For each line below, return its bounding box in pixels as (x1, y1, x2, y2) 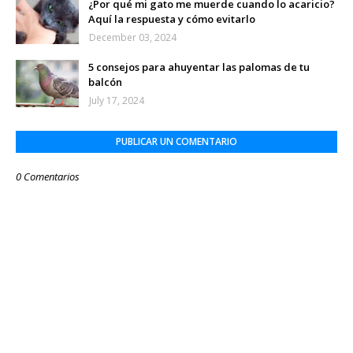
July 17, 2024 (89, 94, 144, 108)
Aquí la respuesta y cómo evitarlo (88, 12, 255, 27)
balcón (88, 75, 122, 90)
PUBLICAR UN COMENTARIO (116, 135, 237, 149)
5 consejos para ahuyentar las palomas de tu (88, 60, 310, 75)
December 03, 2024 (89, 31, 176, 45)
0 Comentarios (16, 169, 80, 184)
